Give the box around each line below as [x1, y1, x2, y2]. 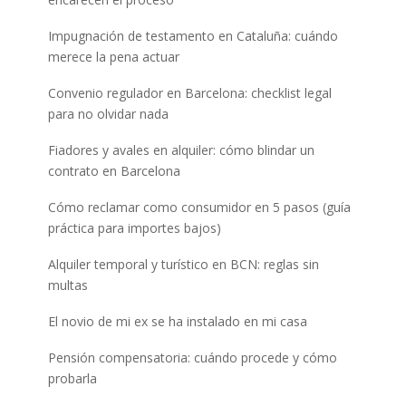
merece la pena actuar [47, 47, 179, 65]
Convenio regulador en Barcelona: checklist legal [47, 83, 332, 101]
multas [47, 275, 88, 294]
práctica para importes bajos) [47, 218, 221, 237]
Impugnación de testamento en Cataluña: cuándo [47, 26, 338, 44]
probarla [47, 369, 97, 387]
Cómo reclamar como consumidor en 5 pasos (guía [47, 198, 351, 216]
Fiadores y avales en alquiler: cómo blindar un [47, 140, 314, 159]
